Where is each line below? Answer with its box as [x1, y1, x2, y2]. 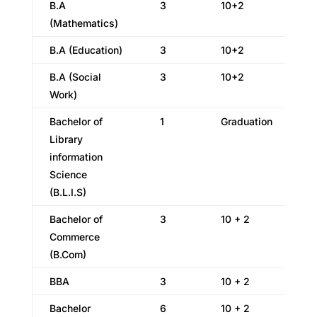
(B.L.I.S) [49, 186, 86, 198]
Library [49, 133, 83, 145]
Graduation [220, 115, 272, 127]
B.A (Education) [49, 44, 122, 56]
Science [49, 168, 87, 180]
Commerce [49, 231, 100, 243]
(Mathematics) [49, 17, 118, 29]
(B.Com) [49, 248, 86, 260]
